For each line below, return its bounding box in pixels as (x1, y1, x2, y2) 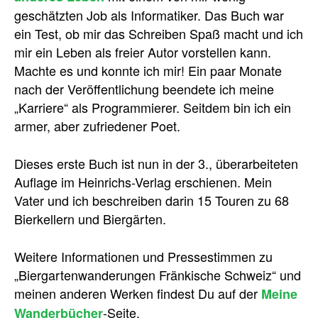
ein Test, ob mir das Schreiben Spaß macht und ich (14, 23, 303, 43)
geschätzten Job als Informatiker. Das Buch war (14, 5, 284, 24)
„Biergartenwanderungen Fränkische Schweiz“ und (14, 265, 301, 284)
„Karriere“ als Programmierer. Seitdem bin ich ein (14, 97, 291, 116)
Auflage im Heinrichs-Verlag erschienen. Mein (14, 172, 272, 191)
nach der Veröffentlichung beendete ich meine (14, 79, 274, 98)
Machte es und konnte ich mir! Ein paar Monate (14, 60, 282, 79)
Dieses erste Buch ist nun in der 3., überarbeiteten (14, 153, 298, 172)
